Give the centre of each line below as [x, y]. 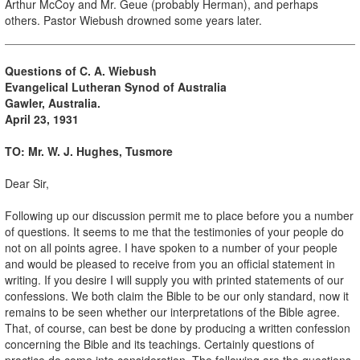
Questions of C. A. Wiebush [81, 70]
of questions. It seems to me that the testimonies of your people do [174, 231]
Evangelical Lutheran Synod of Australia [116, 86]
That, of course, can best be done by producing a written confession [178, 327]
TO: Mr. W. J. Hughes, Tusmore [89, 151]
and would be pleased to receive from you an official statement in [170, 263]
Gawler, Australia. [53, 102]
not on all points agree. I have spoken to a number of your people [171, 247]
